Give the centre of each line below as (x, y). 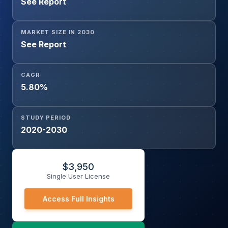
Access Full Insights (78, 199)
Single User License (78, 176)
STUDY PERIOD (46, 118)
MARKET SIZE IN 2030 (58, 32)
